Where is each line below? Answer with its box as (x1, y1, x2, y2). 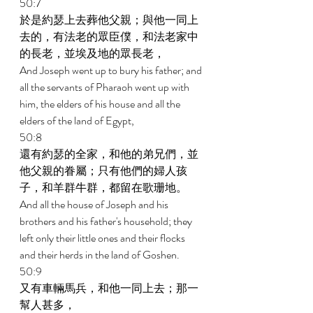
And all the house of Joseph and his (20, 196, 170, 212)
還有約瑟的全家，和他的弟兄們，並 (20, 146, 198, 162)
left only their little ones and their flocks (20, 230, 187, 246)
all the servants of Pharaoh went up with (20, 79, 191, 95)
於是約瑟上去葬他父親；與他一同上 (20, 12, 198, 28)
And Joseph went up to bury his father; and (20, 62, 204, 78)
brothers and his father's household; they (20, 213, 194, 229)
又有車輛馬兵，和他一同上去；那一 (20, 280, 198, 296)
